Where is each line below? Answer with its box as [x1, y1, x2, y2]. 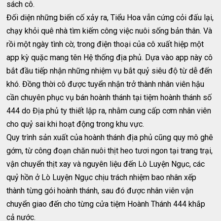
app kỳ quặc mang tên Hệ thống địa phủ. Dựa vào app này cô [6, 53, 213, 62]
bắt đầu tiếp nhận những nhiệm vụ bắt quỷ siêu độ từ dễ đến [6, 66, 213, 75]
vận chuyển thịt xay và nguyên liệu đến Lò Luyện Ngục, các [6, 159, 205, 169]
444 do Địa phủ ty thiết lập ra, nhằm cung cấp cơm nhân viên [6, 106, 212, 115]
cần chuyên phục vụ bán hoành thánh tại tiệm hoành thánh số [6, 93, 212, 102]
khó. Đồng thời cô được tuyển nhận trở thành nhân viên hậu [6, 79, 205, 89]
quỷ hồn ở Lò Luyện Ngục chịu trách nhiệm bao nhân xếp [6, 173, 197, 182]
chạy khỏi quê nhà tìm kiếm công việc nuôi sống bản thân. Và [6, 26, 213, 36]
